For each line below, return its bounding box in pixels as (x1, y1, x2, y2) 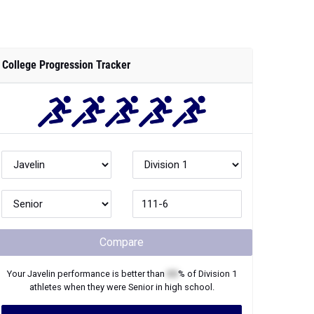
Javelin (27, 268, 55, 279)
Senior (128, 282, 153, 292)
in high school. (153, 282, 214, 292)
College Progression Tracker (2, 58, 130, 71)
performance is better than (55, 268, 167, 279)
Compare (100, 235, 144, 249)
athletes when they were (29, 282, 128, 292)
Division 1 (198, 268, 237, 279)
